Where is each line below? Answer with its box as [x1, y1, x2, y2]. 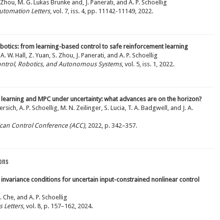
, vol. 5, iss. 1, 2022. [122, 60, 174, 68]
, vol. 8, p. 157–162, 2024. [23, 202, 93, 210]
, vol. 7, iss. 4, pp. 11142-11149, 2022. [50, 7, 153, 15]
